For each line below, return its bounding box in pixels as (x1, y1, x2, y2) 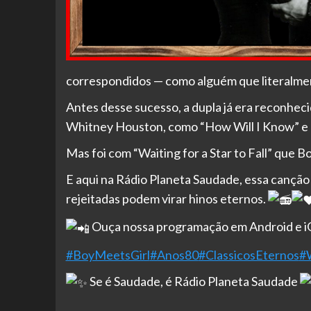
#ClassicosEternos (198, 246, 299, 262)
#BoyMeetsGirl (65, 246, 150, 262)
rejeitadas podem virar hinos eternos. (65, 190, 268, 206)
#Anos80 (149, 246, 199, 262)
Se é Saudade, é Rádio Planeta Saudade (87, 273, 300, 289)
